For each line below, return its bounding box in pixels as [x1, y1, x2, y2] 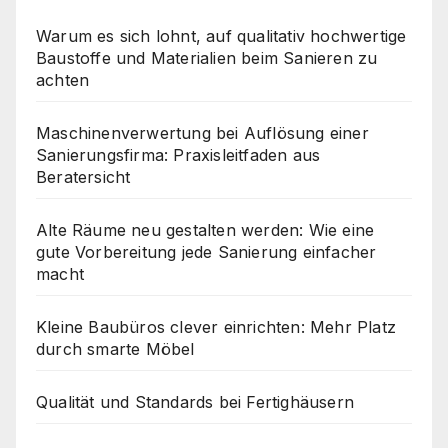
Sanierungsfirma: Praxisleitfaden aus [36, 144, 321, 165]
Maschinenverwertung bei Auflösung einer [36, 122, 369, 143]
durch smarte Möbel [36, 338, 195, 359]
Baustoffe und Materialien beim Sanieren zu [36, 47, 378, 68]
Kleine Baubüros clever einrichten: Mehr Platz [36, 316, 397, 337]
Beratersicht [36, 166, 131, 187]
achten [36, 69, 90, 90]
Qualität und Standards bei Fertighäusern [36, 391, 354, 412]
